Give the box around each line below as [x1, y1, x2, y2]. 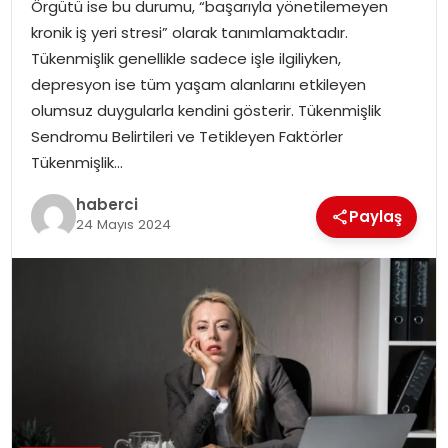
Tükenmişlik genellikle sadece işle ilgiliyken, [30, 47, 341, 69]
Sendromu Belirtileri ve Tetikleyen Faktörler [30, 125, 343, 147]
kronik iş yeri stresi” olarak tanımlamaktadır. [30, 21, 348, 43]
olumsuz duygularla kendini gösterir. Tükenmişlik [30, 99, 381, 121]
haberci [75, 194, 138, 216]
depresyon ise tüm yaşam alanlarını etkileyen [30, 73, 366, 95]
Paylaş [349, 205, 403, 227]
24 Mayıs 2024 [75, 215, 171, 235]
